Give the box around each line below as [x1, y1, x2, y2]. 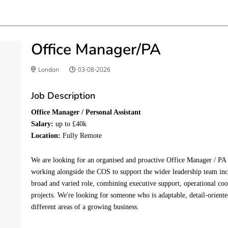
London [37, 65, 60, 74]
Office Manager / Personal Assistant [31, 108, 141, 116]
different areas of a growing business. [31, 203, 139, 211]
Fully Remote [61, 132, 104, 139]
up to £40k [53, 120, 89, 128]
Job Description [31, 90, 96, 102]
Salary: [31, 120, 54, 128]
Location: [31, 132, 61, 139]
